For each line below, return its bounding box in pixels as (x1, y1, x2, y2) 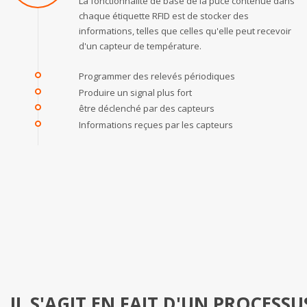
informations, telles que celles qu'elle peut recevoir (79, 25, 291, 37)
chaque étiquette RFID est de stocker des (79, 10, 249, 22)
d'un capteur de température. (79, 40, 201, 52)
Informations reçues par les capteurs (79, 118, 233, 131)
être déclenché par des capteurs (79, 101, 214, 114)
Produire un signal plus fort (79, 86, 192, 99)
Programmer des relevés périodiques (79, 69, 235, 82)
